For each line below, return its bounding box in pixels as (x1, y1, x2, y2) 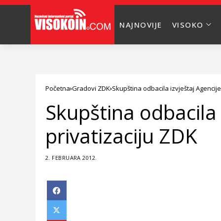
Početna (45, 84, 70, 93)
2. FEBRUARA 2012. (45, 154, 97, 161)
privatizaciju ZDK (45, 122, 197, 149)
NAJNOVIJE (119, 20, 162, 30)
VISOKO (172, 20, 204, 30)
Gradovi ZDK (72, 84, 110, 93)
